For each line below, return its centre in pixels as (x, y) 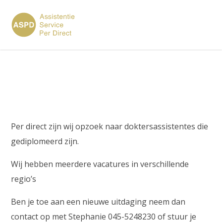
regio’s (24, 179)
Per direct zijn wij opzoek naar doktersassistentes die (110, 126)
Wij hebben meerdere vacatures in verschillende (100, 164)
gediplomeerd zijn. (45, 141)
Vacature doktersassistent (99, 74)
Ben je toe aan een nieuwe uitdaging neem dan (98, 202)
